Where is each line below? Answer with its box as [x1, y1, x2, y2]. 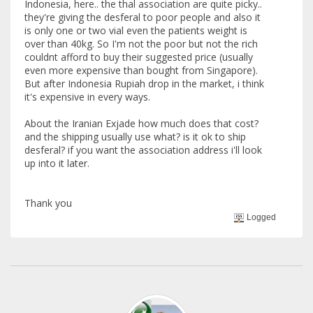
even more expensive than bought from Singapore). [24, 63, 258, 77]
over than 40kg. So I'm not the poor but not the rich [24, 36, 258, 50]
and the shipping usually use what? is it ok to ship [24, 129, 246, 143]
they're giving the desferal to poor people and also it [24, 10, 261, 24]
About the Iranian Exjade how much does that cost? [24, 116, 259, 130]
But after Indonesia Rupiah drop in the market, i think [24, 76, 264, 90]
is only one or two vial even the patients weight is [24, 23, 247, 37]
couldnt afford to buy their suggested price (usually [24, 50, 253, 64]
